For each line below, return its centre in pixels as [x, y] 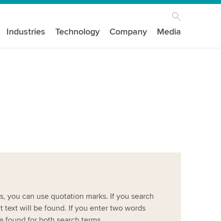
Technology [78, 32]
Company [129, 32]
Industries [26, 32]
